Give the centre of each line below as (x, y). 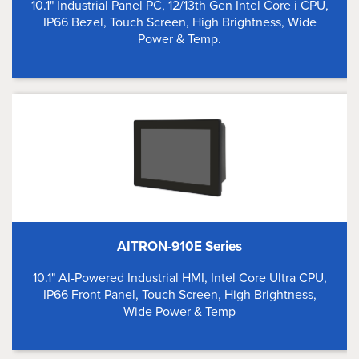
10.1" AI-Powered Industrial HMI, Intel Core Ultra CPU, (179, 278)
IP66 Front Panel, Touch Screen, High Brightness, (179, 294)
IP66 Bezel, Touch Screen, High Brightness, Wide (179, 22)
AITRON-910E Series (179, 246)
